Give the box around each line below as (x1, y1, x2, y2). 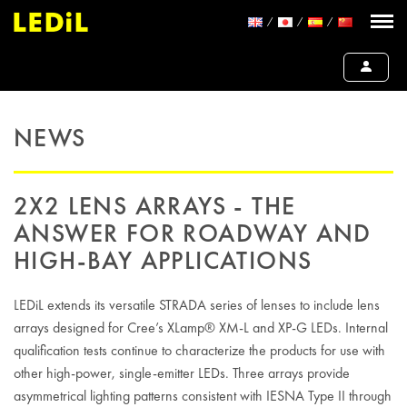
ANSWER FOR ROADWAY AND (14, 217, 372, 249)
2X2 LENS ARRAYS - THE (14, 190, 296, 222)
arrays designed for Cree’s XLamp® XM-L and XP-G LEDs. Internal (14, 318, 388, 337)
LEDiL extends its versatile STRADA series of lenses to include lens (14, 295, 380, 314)
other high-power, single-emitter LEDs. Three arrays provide (14, 363, 350, 382)
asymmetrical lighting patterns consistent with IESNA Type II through (14, 386, 392, 405)
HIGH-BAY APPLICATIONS (14, 244, 313, 276)
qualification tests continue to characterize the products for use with (14, 341, 385, 360)
